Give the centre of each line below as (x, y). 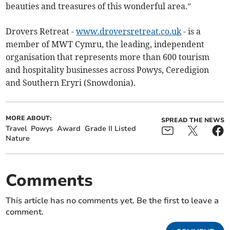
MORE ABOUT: (29, 118)
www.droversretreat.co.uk (129, 32)
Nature (18, 139)
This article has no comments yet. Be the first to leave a (112, 201)
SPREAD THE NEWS (193, 120)
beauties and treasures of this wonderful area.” (99, 6)
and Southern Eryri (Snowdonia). (71, 83)
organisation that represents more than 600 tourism (108, 57)
